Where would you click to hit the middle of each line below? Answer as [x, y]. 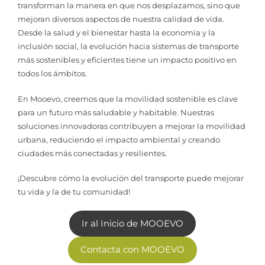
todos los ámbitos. [52, 74]
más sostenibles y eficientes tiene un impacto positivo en [127, 60]
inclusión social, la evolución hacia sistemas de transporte [128, 46]
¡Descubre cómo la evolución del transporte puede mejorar [131, 178]
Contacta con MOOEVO [132, 250]
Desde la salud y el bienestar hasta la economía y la [117, 33]
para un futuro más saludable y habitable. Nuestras [116, 112]
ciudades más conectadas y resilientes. [92, 153]
